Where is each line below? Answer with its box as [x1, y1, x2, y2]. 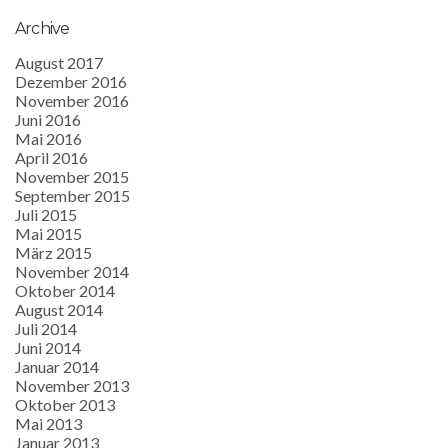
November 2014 [15, 261, 129, 281]
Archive [15, 18, 70, 38]
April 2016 [15, 147, 88, 167]
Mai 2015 [15, 223, 82, 243]
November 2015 [15, 166, 129, 186]
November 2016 [15, 90, 129, 110]
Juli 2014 [15, 318, 77, 338]
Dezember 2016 [15, 71, 127, 91]
